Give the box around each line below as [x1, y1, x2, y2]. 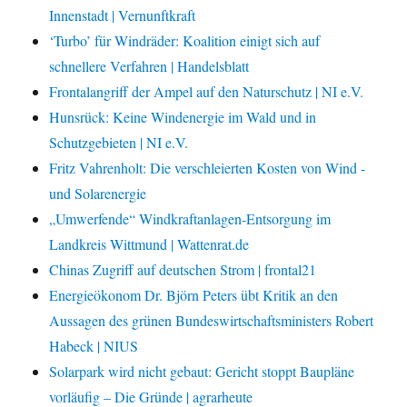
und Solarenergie [49, 184, 147, 203]
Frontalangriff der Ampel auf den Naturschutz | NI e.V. [49, 82, 364, 102]
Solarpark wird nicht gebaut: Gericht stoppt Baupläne [49, 362, 355, 382]
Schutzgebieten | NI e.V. [49, 133, 189, 153]
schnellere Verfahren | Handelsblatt [49, 56, 250, 76]
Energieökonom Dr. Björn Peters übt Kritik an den [49, 285, 339, 305]
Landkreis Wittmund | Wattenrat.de [49, 234, 250, 254]
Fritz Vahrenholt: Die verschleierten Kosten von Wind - [49, 158, 366, 178]
